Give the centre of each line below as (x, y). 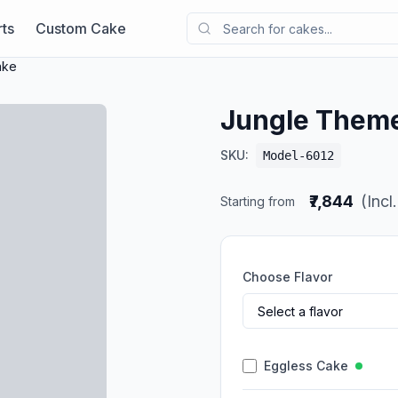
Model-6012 (298, 155)
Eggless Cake (306, 366)
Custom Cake (80, 28)
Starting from (258, 201)
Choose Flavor (287, 277)
